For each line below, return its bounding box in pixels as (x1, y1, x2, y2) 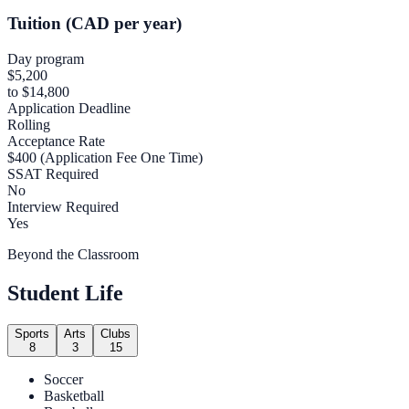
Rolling (7, 117, 50, 133)
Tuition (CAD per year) (7, 14, 182, 34)
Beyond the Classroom (7, 246, 139, 263)
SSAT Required (7, 166, 99, 183)
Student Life (7, 281, 123, 305)
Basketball (44, 387, 104, 404)
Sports (15, 326, 49, 341)
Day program (7, 51, 84, 68)
